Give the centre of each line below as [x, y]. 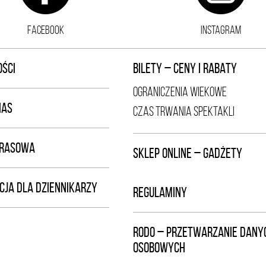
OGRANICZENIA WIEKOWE [180, 92]
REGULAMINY [160, 192]
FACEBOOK [45, 30]
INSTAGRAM [221, 30]
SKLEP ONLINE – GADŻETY [188, 153]
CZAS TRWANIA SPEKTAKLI [184, 111]
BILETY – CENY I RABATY [185, 68]
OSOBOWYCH [159, 248]
